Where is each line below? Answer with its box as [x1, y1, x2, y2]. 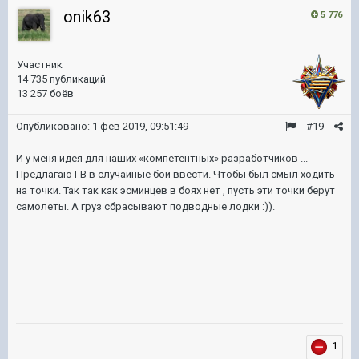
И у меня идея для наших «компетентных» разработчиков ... [16, 151, 308, 164]
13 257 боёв [17, 87, 74, 99]
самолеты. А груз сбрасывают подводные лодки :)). [16, 200, 275, 212]
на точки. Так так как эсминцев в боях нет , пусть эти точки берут [16, 184, 335, 196]
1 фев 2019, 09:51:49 [92, 119, 188, 132]
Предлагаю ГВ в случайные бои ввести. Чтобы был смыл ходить [16, 167, 335, 180]
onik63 [63, 6, 111, 26]
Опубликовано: [16, 119, 92, 132]
